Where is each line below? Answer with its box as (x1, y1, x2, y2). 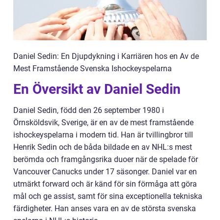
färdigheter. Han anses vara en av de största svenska (13, 204, 196, 213)
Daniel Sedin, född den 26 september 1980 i (13, 106, 164, 115)
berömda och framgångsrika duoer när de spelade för (13, 155, 198, 164)
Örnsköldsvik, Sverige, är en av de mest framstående (13, 118, 193, 127)
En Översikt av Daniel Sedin (13, 81, 181, 97)
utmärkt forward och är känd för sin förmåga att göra (13, 179, 197, 189)
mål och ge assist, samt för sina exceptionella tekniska (13, 192, 202, 201)
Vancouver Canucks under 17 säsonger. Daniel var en (13, 167, 197, 176)
